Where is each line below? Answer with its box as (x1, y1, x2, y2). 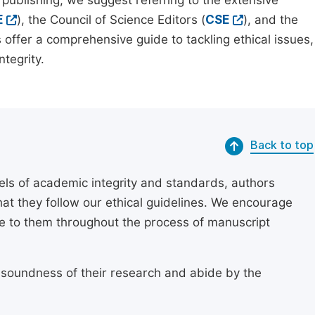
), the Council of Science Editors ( (17, 13, 205, 27)
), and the (243, 13, 298, 27)
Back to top (250, 139, 314, 152)
